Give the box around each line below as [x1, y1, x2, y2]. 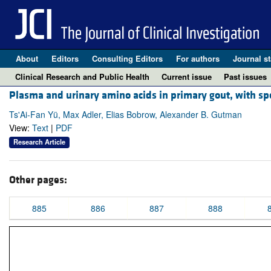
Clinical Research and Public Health [15, 71, 149, 82]
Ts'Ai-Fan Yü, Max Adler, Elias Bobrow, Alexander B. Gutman [9, 108, 242, 121]
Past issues [224, 71, 267, 82]
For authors [175, 53, 220, 64]
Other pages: [9, 172, 67, 187]
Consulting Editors [91, 53, 163, 64]
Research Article [13, 137, 65, 147]
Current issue [162, 71, 212, 82]
